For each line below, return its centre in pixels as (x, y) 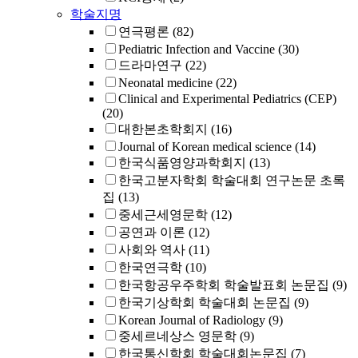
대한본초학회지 (163, 129)
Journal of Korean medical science (205, 147)
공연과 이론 (152, 232)
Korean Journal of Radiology (192, 320)
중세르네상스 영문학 (177, 336)
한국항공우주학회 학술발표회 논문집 (224, 285)
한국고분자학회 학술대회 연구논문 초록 (232, 180)
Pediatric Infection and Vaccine (197, 49)
